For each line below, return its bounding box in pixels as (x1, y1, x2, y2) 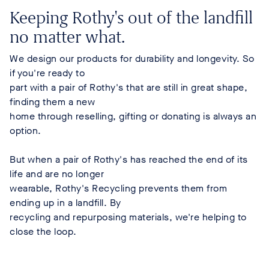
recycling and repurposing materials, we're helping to (10, 210, 247, 223)
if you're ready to (10, 66, 85, 79)
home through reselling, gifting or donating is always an (10, 109, 256, 122)
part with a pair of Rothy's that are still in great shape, (10, 80, 247, 94)
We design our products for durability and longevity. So (10, 52, 255, 65)
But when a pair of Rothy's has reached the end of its (10, 153, 248, 166)
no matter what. (10, 26, 125, 47)
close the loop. (10, 225, 77, 238)
